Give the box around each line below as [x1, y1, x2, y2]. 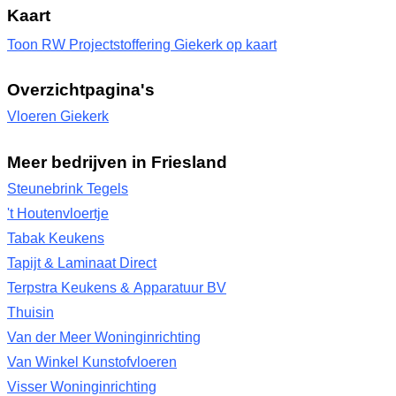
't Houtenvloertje [7, 206, 109, 221]
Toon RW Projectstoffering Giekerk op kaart [7, 37, 277, 52]
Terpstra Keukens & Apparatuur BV [7, 280, 226, 295]
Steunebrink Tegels [7, 181, 128, 196]
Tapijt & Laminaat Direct [7, 255, 156, 270]
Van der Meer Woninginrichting [7, 330, 201, 345]
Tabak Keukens [7, 231, 104, 246]
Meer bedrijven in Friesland [7, 152, 227, 171]
